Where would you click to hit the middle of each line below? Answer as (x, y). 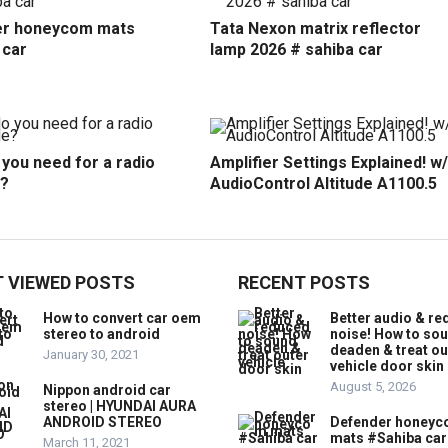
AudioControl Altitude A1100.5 (323, 183)
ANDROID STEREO (102, 421)
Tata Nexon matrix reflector (315, 28)
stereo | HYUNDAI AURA (119, 405)
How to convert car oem (122, 317)
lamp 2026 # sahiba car (296, 49)
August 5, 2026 (373, 386)
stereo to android (101, 333)
